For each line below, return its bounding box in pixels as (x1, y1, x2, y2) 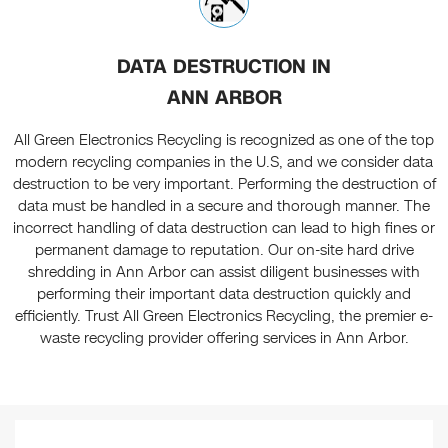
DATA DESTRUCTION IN (117, 53, 331, 81)
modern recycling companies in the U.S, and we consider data (15, 152, 433, 173)
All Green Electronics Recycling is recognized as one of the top (14, 130, 434, 151)
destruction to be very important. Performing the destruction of (12, 174, 436, 195)
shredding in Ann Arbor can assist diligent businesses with (28, 262, 420, 283)
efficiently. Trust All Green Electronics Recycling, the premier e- (15, 306, 433, 327)
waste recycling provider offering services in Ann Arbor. (39, 328, 409, 349)
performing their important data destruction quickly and (37, 284, 411, 305)
